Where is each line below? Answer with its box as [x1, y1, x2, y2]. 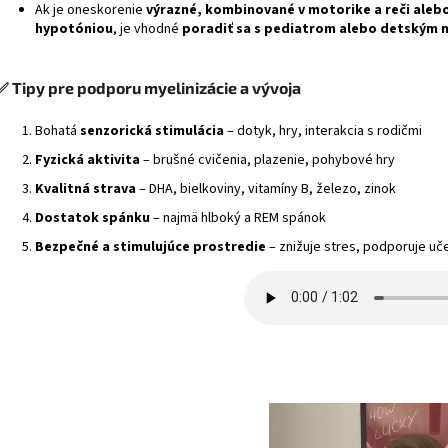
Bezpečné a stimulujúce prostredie [35, 236, 266, 257]
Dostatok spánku [35, 207, 150, 228]
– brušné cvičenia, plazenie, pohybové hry [140, 149, 395, 170]
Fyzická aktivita [35, 149, 140, 170]
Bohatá [35, 120, 80, 141]
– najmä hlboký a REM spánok [150, 207, 326, 228]
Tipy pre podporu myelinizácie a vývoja [12, 77, 301, 97]
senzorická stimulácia [80, 120, 224, 141]
